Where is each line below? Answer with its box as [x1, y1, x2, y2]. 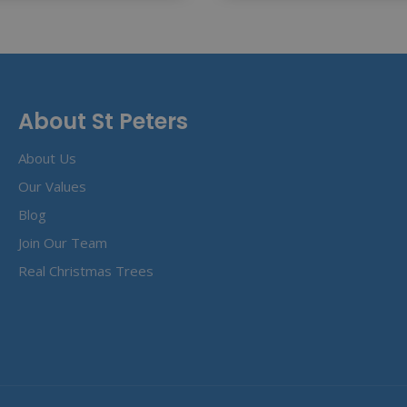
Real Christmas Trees [18, 261, 154, 280]
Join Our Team [18, 233, 107, 252]
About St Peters [18, 105, 188, 136]
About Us [18, 148, 76, 167]
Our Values [18, 176, 86, 195]
